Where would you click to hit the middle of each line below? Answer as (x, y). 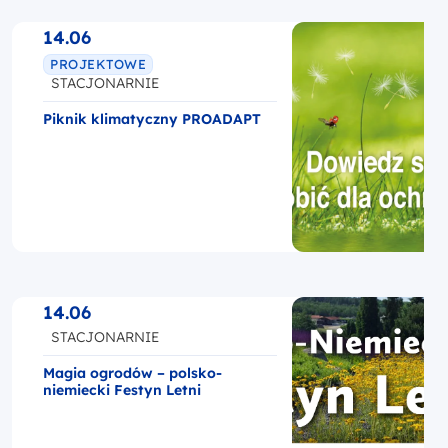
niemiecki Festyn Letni (122, 389)
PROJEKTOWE (98, 64)
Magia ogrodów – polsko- (132, 372)
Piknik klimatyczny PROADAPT (152, 118)
